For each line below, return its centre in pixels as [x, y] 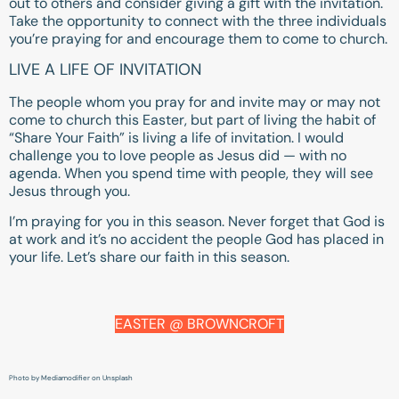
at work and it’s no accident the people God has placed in [196, 240]
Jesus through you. [69, 191]
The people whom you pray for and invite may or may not [195, 102]
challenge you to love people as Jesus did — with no [178, 156]
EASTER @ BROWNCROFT [199, 323]
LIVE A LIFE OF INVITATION [105, 70]
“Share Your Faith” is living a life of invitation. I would [176, 138]
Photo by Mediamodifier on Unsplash [71, 377]
